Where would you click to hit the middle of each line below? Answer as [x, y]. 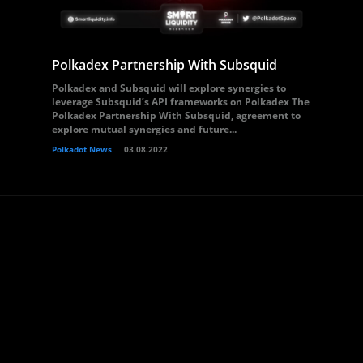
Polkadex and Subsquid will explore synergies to [169, 88]
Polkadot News [82, 149]
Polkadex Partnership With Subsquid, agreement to [176, 115]
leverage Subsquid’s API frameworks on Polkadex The [181, 102]
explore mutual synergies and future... [144, 129]
